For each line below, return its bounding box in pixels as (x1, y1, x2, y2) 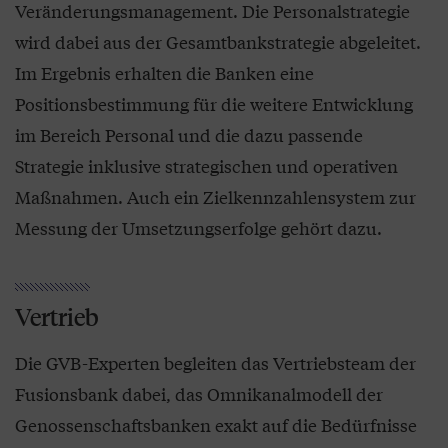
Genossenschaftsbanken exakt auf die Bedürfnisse (15, 412, 417, 438)
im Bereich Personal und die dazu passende (15, 122, 363, 148)
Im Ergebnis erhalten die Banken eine (15, 60, 314, 86)
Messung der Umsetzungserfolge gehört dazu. (15, 215, 382, 241)
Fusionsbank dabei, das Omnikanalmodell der (15, 381, 383, 407)
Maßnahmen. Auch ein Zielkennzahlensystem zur (15, 184, 416, 210)
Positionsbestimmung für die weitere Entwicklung (15, 91, 413, 117)
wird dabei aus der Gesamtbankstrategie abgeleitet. (15, 29, 421, 55)
